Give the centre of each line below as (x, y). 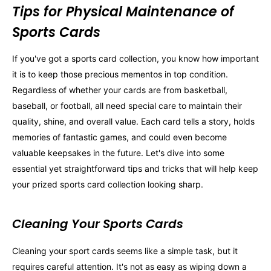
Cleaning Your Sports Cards (98, 224)
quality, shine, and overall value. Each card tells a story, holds (133, 121)
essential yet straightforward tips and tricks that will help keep (135, 168)
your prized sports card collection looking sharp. (108, 184)
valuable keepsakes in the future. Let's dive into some (118, 152)
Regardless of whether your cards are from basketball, (120, 90)
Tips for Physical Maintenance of (123, 11)
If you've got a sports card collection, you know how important (135, 58)
